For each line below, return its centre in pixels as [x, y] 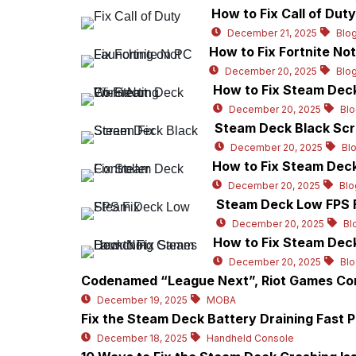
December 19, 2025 [142, 300]
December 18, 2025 [142, 339]
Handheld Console [250, 339]
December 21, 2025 [273, 33]
